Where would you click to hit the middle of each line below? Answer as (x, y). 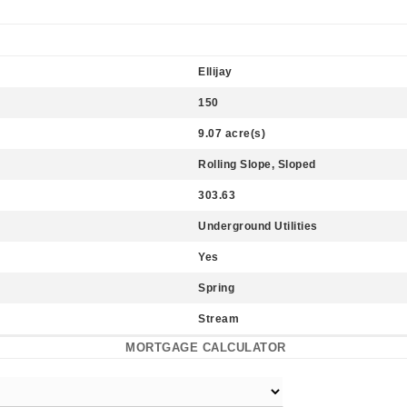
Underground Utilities (258, 226)
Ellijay (215, 72)
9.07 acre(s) (232, 134)
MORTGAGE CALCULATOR (206, 347)
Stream (218, 319)
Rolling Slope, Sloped (257, 164)
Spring (216, 288)
